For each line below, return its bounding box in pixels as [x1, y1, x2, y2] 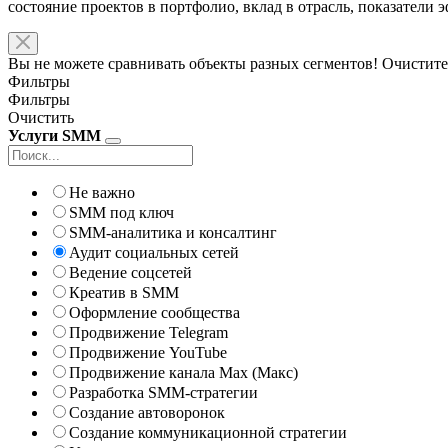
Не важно [69, 183, 135, 201]
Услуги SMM [8, 126, 101, 144]
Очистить [8, 108, 74, 126]
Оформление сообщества [69, 303, 240, 321]
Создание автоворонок [69, 403, 225, 421]
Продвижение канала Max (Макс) [69, 363, 298, 381]
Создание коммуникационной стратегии [69, 423, 347, 441]
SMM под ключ [69, 203, 174, 221]
